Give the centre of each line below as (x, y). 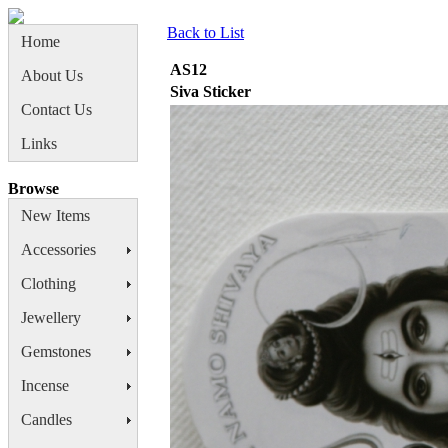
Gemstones (56, 351)
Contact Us (56, 109)
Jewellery (51, 317)
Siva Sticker (210, 91)
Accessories (58, 249)
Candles (46, 419)
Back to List (205, 32)
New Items (55, 215)
